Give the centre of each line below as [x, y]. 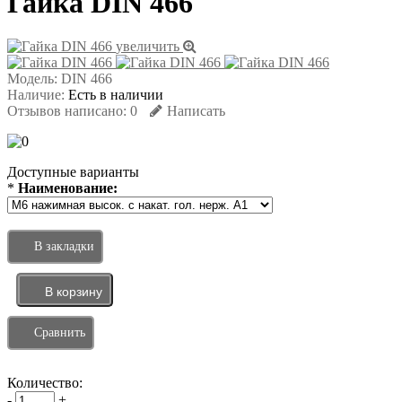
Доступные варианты [73, 172]
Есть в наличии [114, 95]
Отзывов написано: [67, 111]
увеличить [149, 47]
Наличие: [36, 95]
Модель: [32, 79]
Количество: [45, 383]
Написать [196, 111]
